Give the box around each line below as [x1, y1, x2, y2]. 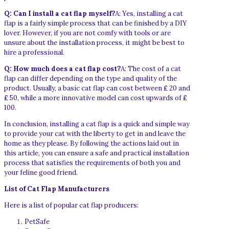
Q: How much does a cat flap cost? [4, 64, 121, 73]
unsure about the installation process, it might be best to [4, 38, 185, 47]
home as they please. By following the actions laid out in [4, 139, 179, 148]
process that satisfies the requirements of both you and [4, 158, 180, 167]
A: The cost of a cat [121, 64, 181, 73]
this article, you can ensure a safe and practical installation [4, 148, 189, 157]
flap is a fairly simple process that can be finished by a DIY [4, 18, 187, 28]
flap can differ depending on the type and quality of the [4, 74, 177, 83]
